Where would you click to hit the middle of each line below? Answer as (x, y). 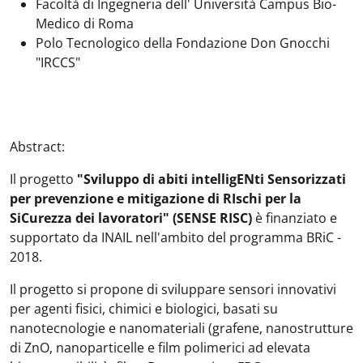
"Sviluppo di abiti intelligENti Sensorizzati (211, 179)
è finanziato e (295, 218)
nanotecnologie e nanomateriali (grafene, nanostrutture (181, 328)
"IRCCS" (58, 62)
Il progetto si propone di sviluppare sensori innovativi (173, 289)
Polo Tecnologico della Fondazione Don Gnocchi (183, 43)
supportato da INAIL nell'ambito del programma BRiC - (175, 237)
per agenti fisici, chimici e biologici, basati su (144, 309)
